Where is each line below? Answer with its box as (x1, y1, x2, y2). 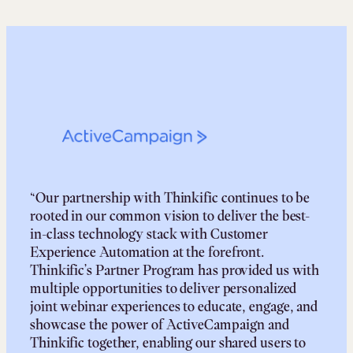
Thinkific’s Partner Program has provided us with (30, 260, 320, 280)
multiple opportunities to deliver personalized (30, 278, 297, 298)
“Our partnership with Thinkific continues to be (30, 188, 310, 207)
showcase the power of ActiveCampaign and (30, 314, 289, 334)
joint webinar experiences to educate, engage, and (30, 296, 318, 316)
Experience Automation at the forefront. (30, 242, 266, 262)
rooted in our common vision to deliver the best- (30, 206, 310, 225)
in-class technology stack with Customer (30, 224, 269, 243)
